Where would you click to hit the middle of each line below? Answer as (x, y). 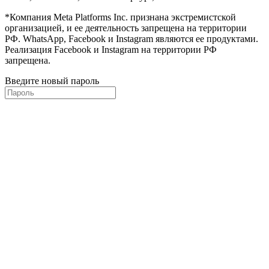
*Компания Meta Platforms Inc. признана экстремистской (120, 17)
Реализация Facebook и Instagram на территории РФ (111, 49)
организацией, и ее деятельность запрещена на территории (126, 28)
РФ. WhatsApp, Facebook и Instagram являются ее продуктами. (131, 38)
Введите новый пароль (52, 80)
